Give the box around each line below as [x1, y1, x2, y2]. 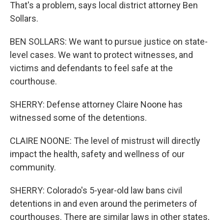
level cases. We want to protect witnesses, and [10, 50, 193, 60]
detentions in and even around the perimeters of [10, 198, 197, 209]
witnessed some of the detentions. [10, 112, 147, 123]
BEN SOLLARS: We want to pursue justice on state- [10, 36, 208, 47]
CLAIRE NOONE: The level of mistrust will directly [10, 136, 200, 146]
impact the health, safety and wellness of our [10, 149, 185, 159]
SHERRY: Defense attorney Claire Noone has [10, 99, 183, 110]
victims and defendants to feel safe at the [10, 63, 173, 73]
